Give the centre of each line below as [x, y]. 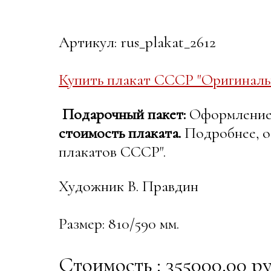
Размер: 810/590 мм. [119, 224]
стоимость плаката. [120, 133]
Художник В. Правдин [129, 186]
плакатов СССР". [112, 152]
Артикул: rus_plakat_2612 [137, 42]
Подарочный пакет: [124, 114]
